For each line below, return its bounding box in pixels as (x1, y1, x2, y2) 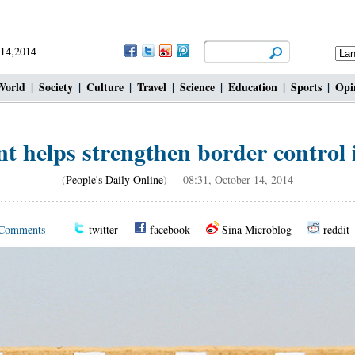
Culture (86, 78, 124, 95)
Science (180, 78, 215, 95)
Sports (291, 78, 322, 95)
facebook (150, 222, 190, 237)
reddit (323, 222, 349, 237)
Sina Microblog (222, 222, 292, 237)
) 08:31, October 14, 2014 (163, 172, 293, 187)
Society (39, 78, 73, 95)
